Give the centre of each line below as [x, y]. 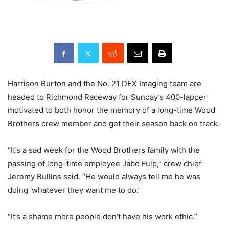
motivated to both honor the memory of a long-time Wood [111, 110]
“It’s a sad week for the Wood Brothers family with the [104, 150]
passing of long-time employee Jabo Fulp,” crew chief [105, 164]
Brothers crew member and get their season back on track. [114, 124]
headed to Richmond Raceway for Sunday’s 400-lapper [107, 97]
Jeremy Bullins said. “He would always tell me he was [104, 177]
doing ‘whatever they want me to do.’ [74, 190]
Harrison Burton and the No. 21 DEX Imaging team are [105, 84]
